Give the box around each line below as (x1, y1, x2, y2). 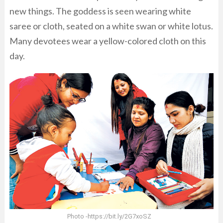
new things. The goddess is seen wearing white (9, 5, 191, 17)
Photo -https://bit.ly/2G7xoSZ (67, 212, 151, 220)
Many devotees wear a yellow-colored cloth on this (9, 35, 206, 47)
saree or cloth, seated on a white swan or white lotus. (9, 20, 213, 32)
